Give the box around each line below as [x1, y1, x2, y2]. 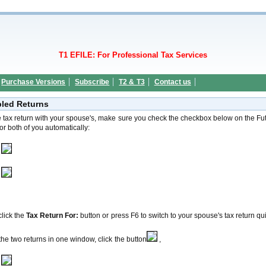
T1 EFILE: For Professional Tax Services [58, 50, 208, 59]
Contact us [154, 78, 191, 86]
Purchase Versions [1, 78, 66, 86]
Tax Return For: [26, 211, 79, 220]
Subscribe [75, 78, 110, 86]
